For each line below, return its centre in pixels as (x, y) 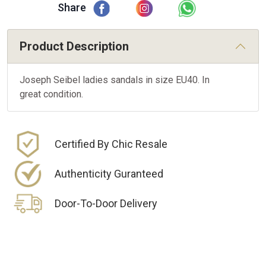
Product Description (74, 47)
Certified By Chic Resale (111, 144)
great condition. (51, 94)
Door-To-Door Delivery (106, 204)
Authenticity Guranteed (109, 174)
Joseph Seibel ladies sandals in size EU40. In (115, 80)
